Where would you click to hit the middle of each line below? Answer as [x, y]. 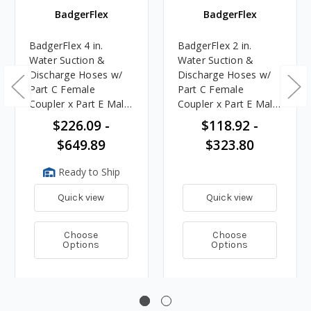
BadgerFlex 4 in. [66, 45]
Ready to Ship [87, 171]
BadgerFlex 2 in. [215, 45]
